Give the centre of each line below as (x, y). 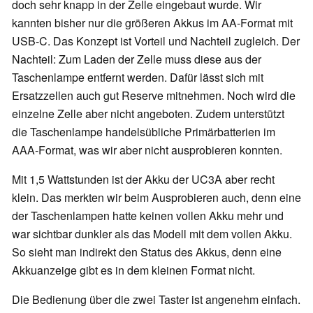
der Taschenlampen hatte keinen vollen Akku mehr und (148, 216)
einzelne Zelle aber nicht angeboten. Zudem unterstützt (148, 114)
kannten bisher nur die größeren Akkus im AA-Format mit (152, 23)
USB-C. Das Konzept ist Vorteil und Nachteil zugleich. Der (156, 41)
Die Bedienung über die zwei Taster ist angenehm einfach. (156, 300)
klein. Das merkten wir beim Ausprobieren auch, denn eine (156, 198)
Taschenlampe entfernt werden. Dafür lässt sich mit (138, 78)
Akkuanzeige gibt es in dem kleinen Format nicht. (133, 270)
